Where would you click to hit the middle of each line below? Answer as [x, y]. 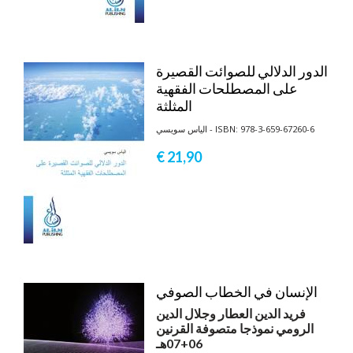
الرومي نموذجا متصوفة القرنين [235, 328]
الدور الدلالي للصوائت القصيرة [242, 71]
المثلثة [174, 105]
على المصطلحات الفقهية [227, 88]
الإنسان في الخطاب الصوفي [237, 291]
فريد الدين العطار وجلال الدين [231, 313]
